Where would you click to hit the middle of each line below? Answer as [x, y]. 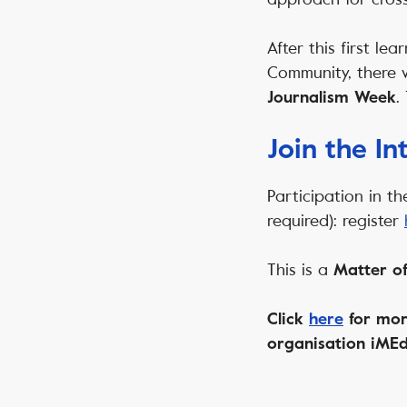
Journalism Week [332, 98]
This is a [300, 270]
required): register [336, 221]
